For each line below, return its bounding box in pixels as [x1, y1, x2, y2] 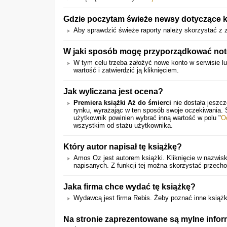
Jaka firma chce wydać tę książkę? [63, 182, 196, 191]
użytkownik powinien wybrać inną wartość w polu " [73, 114, 221, 122]
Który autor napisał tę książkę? [63, 142, 182, 151]
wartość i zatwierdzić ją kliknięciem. [73, 66, 179, 74]
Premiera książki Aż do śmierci [73, 99, 171, 106]
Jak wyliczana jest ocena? [63, 87, 163, 96]
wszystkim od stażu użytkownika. [73, 122, 173, 129]
